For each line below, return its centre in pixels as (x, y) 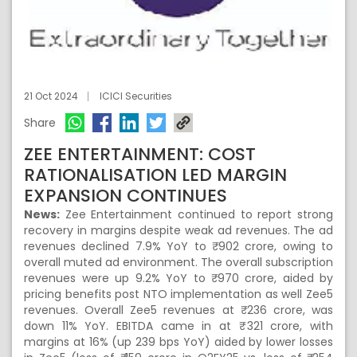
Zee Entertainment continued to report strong (196, 214)
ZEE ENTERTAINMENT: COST (140, 154)
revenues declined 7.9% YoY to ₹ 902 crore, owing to (178, 246)
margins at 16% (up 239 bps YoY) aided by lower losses (178, 342)
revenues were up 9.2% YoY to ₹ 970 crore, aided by (178, 278)
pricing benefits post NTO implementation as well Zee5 (178, 294)
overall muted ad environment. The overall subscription (178, 262)
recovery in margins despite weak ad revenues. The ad (178, 230)
